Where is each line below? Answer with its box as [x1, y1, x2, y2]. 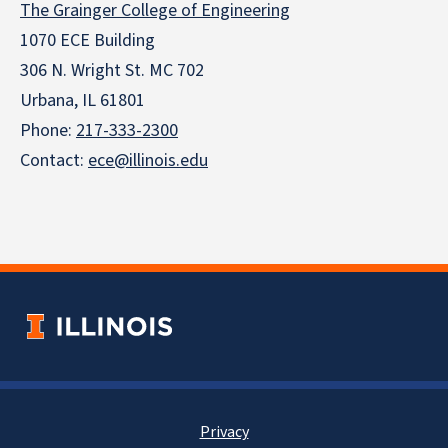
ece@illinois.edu [88, 148, 208, 173]
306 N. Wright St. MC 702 [20, 58, 204, 83]
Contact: [20, 148, 88, 173]
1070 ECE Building [20, 28, 155, 53]
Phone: [20, 118, 76, 143]
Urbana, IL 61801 [20, 88, 145, 113]
